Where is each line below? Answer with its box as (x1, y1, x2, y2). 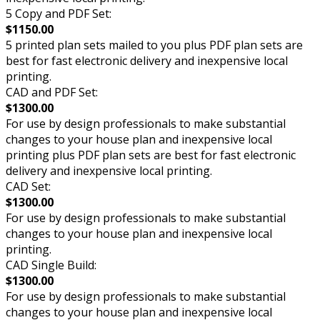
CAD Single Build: (6, 256, 96, 273)
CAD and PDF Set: (6, 84, 98, 100)
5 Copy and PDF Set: (6, 5, 111, 21)
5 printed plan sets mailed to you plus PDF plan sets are (6, 36, 303, 53)
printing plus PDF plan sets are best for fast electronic (6, 146, 296, 163)
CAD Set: (6, 178, 51, 194)
